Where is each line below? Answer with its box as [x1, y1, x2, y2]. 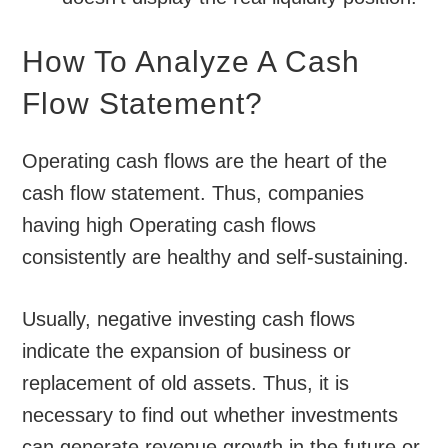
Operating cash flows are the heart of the [22, 150, 388, 173]
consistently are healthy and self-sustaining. [22, 246, 410, 269]
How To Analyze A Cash [22, 45, 361, 79]
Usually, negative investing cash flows [22, 308, 356, 331]
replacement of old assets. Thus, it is [22, 372, 350, 395]
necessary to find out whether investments [22, 404, 399, 427]
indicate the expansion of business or [22, 340, 352, 363]
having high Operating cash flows [22, 214, 317, 237]
